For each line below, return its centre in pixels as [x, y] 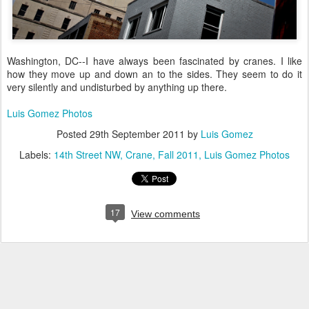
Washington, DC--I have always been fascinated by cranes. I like [154, 61]
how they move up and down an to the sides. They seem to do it [154, 74]
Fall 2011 [178, 155]
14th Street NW [87, 155]
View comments [166, 214]
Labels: [37, 155]
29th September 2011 [137, 134]
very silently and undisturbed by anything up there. [117, 87]
